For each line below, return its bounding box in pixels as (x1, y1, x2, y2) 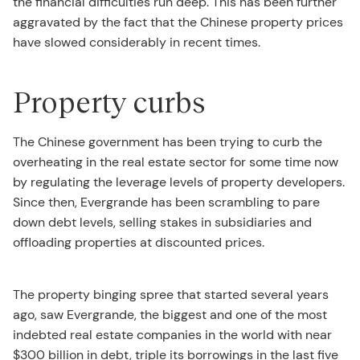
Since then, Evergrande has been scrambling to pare (13, 193, 320, 211)
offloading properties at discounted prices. (13, 233, 264, 251)
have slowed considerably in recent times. (13, 33, 260, 51)
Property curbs (13, 83, 205, 119)
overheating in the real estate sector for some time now (13, 153, 338, 170)
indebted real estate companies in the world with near (13, 325, 332, 343)
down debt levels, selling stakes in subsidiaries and (13, 213, 312, 231)
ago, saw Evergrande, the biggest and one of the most (13, 305, 327, 323)
